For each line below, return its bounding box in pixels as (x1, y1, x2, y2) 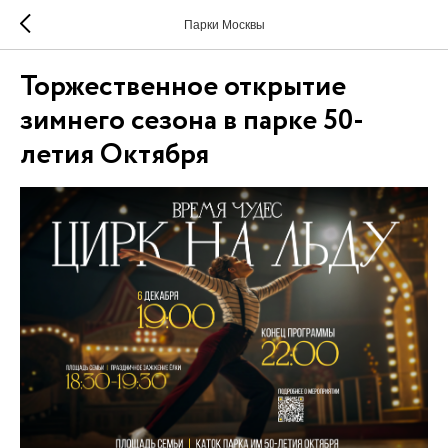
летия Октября (20, 134, 209, 176)
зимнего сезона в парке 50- (20, 100, 364, 142)
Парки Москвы (183, 18, 265, 32)
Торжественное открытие (20, 66, 346, 108)
